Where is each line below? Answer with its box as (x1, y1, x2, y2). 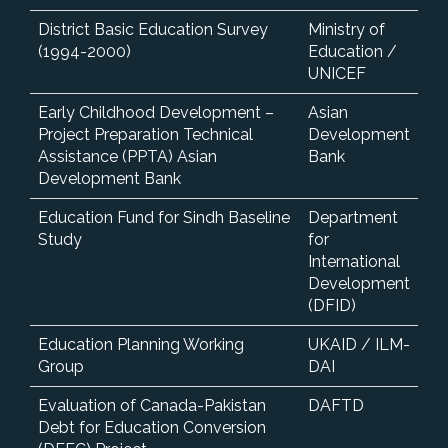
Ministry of (308, 19, 385, 39)
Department (308, 207, 398, 227)
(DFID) (308, 295, 356, 315)
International (308, 251, 400, 271)
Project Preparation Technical (38, 124, 253, 144)
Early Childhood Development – (38, 102, 274, 122)
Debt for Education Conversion (38, 417, 266, 437)
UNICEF (308, 63, 366, 83)
